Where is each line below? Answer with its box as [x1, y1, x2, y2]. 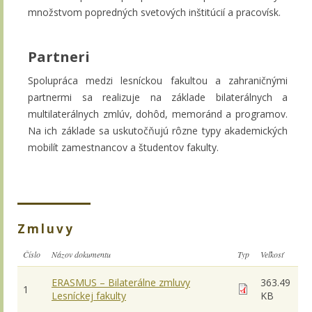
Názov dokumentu [52, 248, 111, 260]
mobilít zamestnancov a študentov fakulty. [28, 140, 219, 154]
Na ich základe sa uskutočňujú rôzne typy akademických [28, 123, 288, 137]
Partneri [28, 47, 90, 66]
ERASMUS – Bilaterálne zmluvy [52, 275, 190, 289]
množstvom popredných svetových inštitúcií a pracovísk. [28, 5, 281, 19]
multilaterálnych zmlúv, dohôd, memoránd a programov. [28, 107, 288, 120]
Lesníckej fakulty [52, 288, 126, 302]
